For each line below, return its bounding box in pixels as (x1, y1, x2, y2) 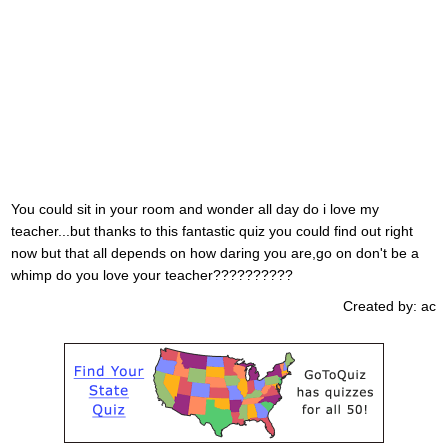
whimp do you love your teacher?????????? (10, 266, 293, 283)
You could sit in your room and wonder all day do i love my (10, 200, 379, 217)
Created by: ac (343, 298, 437, 315)
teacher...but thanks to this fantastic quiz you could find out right (10, 222, 413, 239)
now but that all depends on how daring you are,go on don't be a (10, 244, 419, 261)
